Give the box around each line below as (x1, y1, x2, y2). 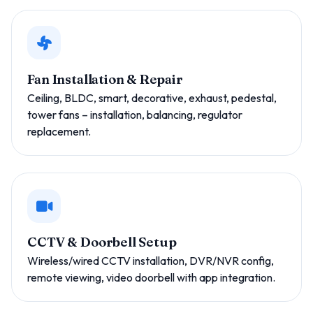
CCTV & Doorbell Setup (27, 234, 177, 251)
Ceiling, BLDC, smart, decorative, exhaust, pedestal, (27, 90, 277, 105)
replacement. (27, 124, 92, 138)
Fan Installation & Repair (27, 71, 183, 87)
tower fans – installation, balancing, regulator (27, 107, 243, 122)
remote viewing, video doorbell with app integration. (27, 270, 276, 285)
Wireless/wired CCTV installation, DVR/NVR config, (27, 254, 275, 268)
